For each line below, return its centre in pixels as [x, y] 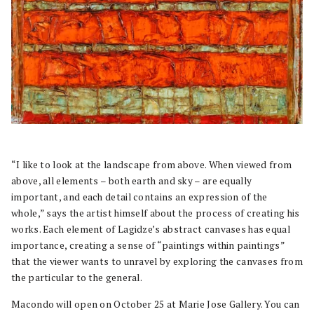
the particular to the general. [77, 277]
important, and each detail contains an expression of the [139, 197]
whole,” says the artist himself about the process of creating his [156, 213]
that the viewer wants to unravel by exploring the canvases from [157, 261]
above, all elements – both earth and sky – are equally [132, 180]
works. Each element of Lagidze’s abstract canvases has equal [151, 229]
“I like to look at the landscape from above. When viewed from [152, 164]
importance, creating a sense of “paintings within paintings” [148, 245]
